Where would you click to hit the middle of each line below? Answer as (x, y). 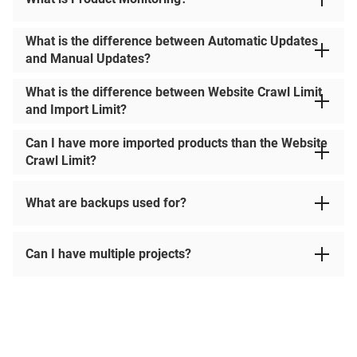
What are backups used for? (106, 203)
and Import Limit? (76, 110)
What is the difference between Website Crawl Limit (174, 92)
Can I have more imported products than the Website (177, 143)
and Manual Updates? (88, 59)
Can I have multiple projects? (108, 254)
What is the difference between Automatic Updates (172, 41)
